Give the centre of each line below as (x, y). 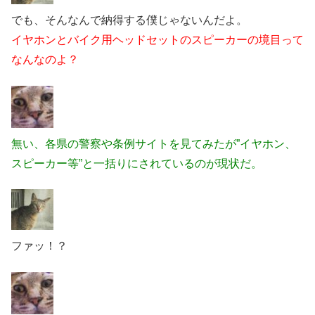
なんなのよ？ (45, 60)
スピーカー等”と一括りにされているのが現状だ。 (137, 163)
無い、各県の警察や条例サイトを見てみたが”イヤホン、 (154, 143)
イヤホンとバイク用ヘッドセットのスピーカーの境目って (157, 40)
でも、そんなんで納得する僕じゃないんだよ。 (129, 20)
